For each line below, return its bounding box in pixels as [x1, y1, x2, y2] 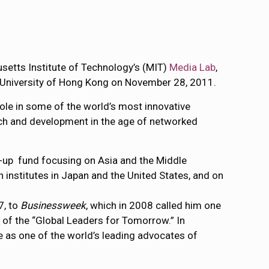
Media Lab [169, 61, 216, 73]
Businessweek [20, 199, 86, 211]
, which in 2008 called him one [86, 199, 222, 211]
